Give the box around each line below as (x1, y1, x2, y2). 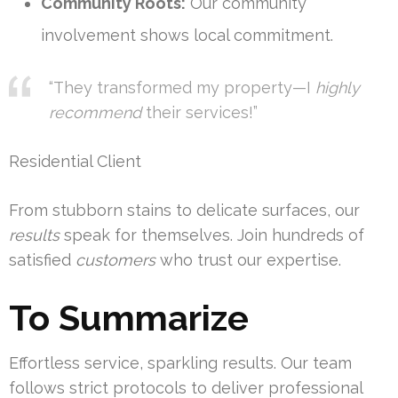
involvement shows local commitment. (41, 26, 333, 45)
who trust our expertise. (155, 251, 341, 270)
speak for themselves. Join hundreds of (60, 226, 364, 245)
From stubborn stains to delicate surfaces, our (9, 201, 360, 220)
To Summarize (9, 297, 249, 339)
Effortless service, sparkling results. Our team (9, 354, 352, 373)
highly (315, 78, 360, 98)
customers (76, 251, 155, 270)
